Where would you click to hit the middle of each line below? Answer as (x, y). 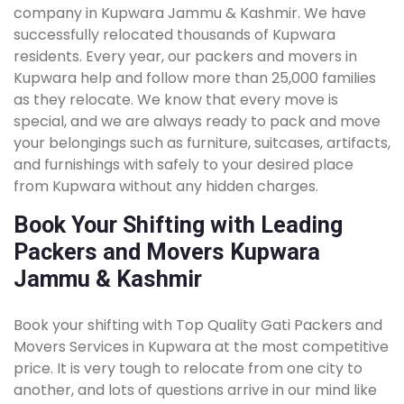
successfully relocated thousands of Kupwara (174, 35)
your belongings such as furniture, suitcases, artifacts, (202, 143)
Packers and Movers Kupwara (167, 252)
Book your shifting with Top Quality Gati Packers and (198, 325)
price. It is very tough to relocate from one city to (188, 368)
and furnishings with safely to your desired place (184, 165)
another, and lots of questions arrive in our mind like (195, 390)
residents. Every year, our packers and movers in (185, 56)
